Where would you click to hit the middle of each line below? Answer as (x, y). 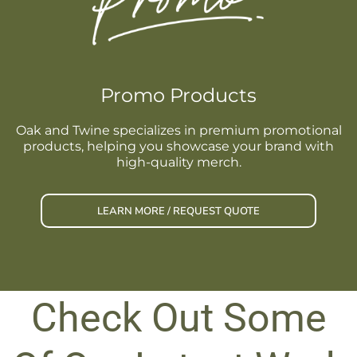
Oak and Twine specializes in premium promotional (178, 130)
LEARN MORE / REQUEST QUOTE (178, 211)
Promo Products (178, 95)
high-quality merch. (178, 162)
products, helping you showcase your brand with (178, 146)
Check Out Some (178, 318)
